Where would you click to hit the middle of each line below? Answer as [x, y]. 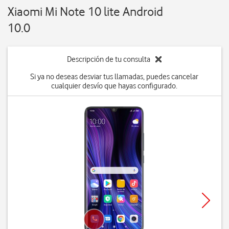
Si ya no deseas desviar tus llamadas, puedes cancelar [114, 77]
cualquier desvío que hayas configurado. [114, 86]
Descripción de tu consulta [109, 59]
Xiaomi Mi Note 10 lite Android [85, 12]
